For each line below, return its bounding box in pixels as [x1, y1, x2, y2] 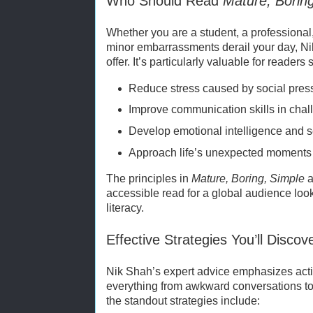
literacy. [106, 202, 144, 214]
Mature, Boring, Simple [191, 173, 305, 185]
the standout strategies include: [106, 295, 260, 307]
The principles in [106, 173, 191, 185]
